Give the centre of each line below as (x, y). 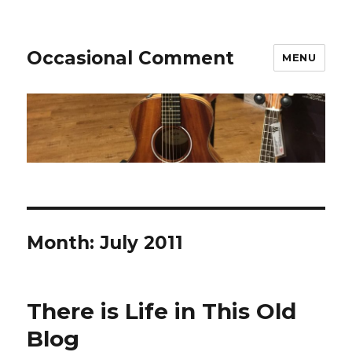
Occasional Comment (131, 58)
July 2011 (142, 243)
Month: (64, 243)
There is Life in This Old (162, 312)
